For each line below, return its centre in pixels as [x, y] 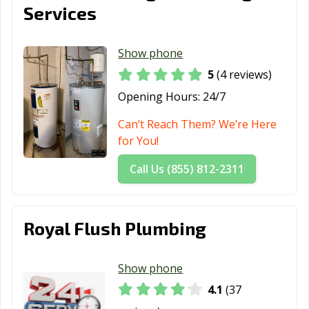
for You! [139, 140]
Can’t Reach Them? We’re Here [198, 124]
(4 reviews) [243, 75]
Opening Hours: [159, 96]
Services [60, 13]
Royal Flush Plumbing [115, 228]
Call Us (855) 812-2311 [187, 169]
